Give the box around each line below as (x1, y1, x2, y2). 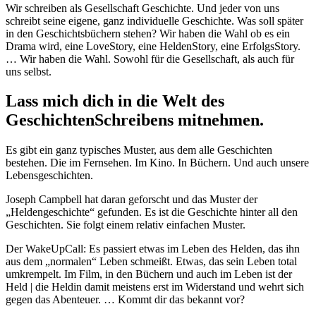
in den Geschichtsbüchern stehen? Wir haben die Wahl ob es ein (6, 27, 290, 39)
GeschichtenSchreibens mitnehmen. (6, 111, 264, 130)
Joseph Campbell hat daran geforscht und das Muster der (6, 193, 257, 206)
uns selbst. (6, 65, 51, 78)
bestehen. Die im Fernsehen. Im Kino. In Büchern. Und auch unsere (6, 157, 309, 169)
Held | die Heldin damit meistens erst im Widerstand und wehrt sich (6, 281, 304, 293)
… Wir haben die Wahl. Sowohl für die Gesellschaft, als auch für (6, 52, 294, 65)
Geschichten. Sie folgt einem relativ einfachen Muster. (6, 219, 245, 231)
